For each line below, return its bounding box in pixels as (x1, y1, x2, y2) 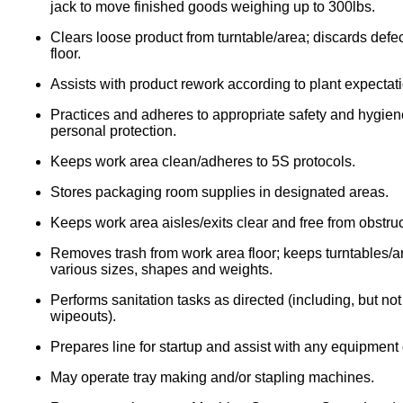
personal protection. (50, 122, 176, 139)
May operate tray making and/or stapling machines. (50, 369, 374, 385)
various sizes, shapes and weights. (50, 261, 273, 277)
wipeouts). (50, 308, 116, 324)
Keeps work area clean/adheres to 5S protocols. (50, 153, 355, 169)
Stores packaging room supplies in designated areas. (50, 184, 392, 200)
